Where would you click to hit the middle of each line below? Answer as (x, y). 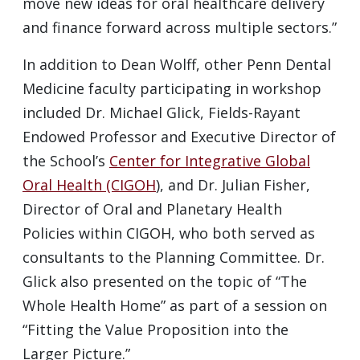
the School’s (66, 161)
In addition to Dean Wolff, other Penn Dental (177, 65)
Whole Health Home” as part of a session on (175, 306)
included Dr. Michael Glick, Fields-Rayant (162, 113)
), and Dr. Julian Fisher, (233, 185)
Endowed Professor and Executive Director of (179, 137)
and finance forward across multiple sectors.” (180, 28)
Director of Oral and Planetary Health (152, 209)
